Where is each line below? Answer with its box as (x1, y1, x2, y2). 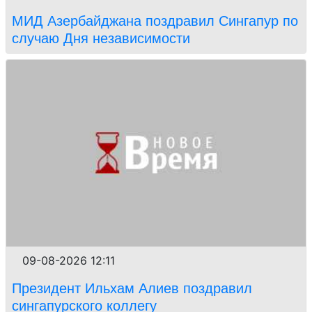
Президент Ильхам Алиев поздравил (12, 281, 252, 297)
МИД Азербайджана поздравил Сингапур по (12, 13, 298, 29)
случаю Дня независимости (12, 30, 190, 46)
